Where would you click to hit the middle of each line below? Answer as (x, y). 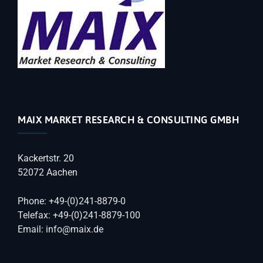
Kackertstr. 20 (46, 158)
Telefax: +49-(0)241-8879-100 (79, 215)
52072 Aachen (48, 172)
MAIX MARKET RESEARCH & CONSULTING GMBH (128, 120)
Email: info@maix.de (60, 229)
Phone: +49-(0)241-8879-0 (72, 201)
